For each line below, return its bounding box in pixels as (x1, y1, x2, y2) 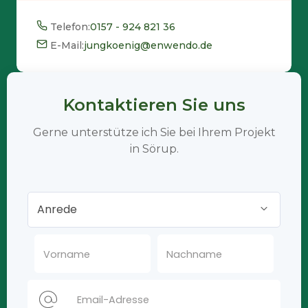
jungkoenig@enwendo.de (84, 39, 212, 52)
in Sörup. (129, 142, 179, 156)
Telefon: (50, 21, 90, 34)
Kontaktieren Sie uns (63, 95, 245, 115)
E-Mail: (50, 39, 84, 52)
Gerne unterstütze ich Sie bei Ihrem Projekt (32, 126, 276, 140)
